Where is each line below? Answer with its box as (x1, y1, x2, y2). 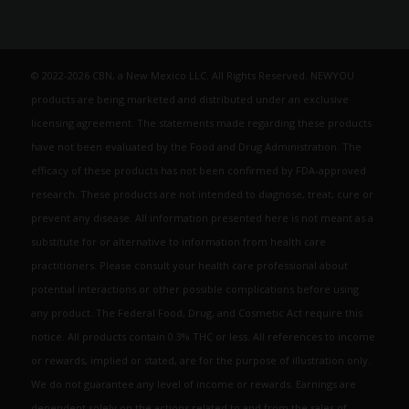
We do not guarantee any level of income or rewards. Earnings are (30, 377, 356, 392)
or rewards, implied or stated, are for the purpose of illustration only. (30, 353, 371, 368)
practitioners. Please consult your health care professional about (30, 258, 348, 273)
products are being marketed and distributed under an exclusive (30, 92, 349, 107)
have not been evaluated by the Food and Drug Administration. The (30, 140, 362, 154)
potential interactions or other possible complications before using (30, 282, 359, 297)
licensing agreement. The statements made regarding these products (30, 116, 372, 131)
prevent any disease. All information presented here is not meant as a (30, 211, 373, 225)
